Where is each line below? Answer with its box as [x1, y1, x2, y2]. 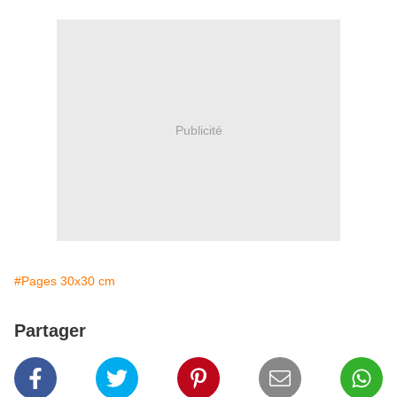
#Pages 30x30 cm [14, 274, 115, 289]
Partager [14, 321, 86, 341]
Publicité [175, 122, 222, 137]
